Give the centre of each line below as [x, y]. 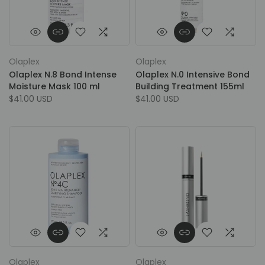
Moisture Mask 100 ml [54, 86]
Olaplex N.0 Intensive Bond [193, 75]
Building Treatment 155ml [190, 86]
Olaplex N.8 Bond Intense [63, 75]
